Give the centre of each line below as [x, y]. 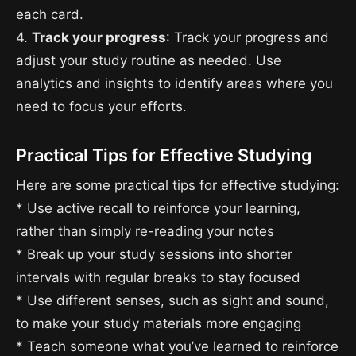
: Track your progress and [248, 38]
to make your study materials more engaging [159, 323]
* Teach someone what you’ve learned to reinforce [177, 346]
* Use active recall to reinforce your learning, [158, 208]
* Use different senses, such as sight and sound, [172, 300]
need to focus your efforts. [101, 107]
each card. [50, 15]
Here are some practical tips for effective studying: [178, 185]
